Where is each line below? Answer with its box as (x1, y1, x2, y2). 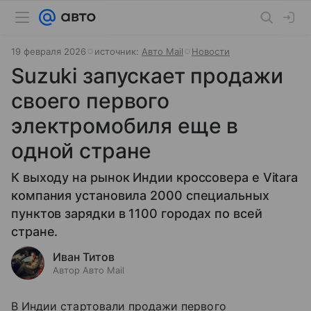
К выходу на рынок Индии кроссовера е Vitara (11, 170, 299, 185)
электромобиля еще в (11, 113, 239, 138)
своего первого (11, 88, 169, 113)
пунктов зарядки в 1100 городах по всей (11, 206, 262, 221)
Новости (192, 46, 230, 57)
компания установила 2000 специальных (11, 188, 269, 203)
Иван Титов (53, 250, 115, 264)
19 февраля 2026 (11, 46, 86, 57)
